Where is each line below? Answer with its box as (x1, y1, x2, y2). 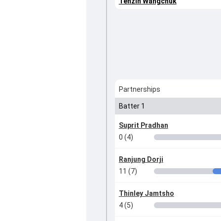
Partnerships (118, 85, 160, 94)
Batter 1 (118, 102, 145, 110)
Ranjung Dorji (118, 155, 163, 164)
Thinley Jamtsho (118, 189, 174, 198)
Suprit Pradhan (118, 121, 168, 130)
